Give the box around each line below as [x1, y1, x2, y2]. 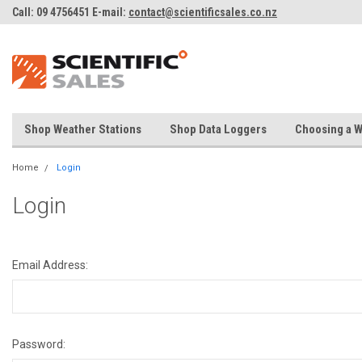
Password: [12, 338, 65, 351]
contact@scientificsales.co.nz [128, 6, 277, 19]
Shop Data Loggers [170, 122, 267, 137]
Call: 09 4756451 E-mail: [12, 6, 128, 19]
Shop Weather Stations [24, 122, 141, 137]
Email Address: [12, 259, 88, 271]
